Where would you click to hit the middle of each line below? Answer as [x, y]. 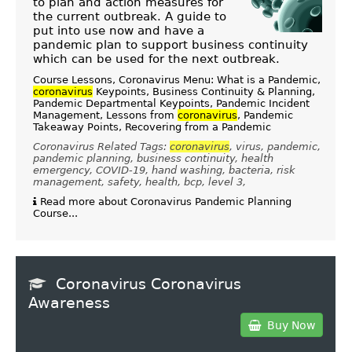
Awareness [69, 303]
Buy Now [288, 325]
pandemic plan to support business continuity [170, 45]
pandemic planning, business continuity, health [153, 159]
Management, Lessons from [105, 115]
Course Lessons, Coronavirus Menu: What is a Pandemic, [176, 80]
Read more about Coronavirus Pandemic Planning [164, 202]
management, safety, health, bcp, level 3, [139, 182]
